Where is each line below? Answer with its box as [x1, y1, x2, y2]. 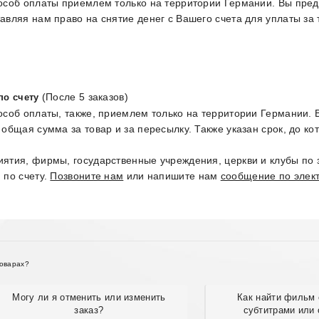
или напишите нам [123, 170, 221, 182]
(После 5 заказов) [38, 91, 128, 103]
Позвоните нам [50, 170, 124, 182]
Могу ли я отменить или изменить [12, 292, 166, 303]
